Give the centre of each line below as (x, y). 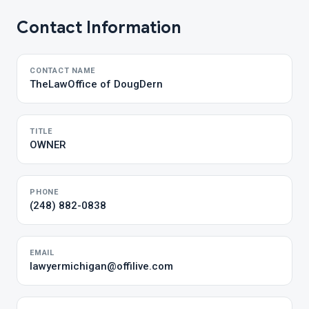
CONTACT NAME (63, 71)
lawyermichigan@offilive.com (101, 266)
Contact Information (99, 28)
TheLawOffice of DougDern (96, 84)
